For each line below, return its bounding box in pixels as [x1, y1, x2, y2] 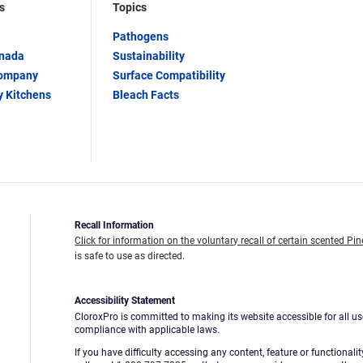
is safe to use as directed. [75, 250, 186, 263]
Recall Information [75, 220, 155, 232]
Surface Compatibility [113, 69, 225, 83]
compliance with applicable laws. [75, 324, 220, 336]
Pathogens [113, 30, 169, 44]
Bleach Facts [113, 88, 179, 102]
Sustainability [113, 49, 185, 63]
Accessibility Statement [75, 295, 176, 307]
